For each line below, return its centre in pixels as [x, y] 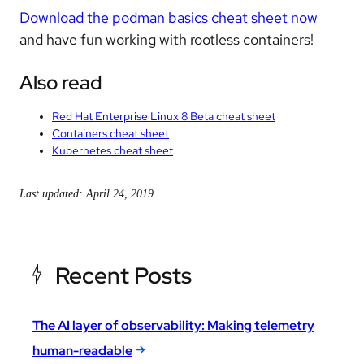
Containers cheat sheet [110, 133]
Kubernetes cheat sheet [113, 150]
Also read [61, 82]
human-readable [82, 351]
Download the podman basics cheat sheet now [169, 17]
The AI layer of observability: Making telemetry [173, 326]
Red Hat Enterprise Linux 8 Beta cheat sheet [164, 116]
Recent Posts [123, 276]
